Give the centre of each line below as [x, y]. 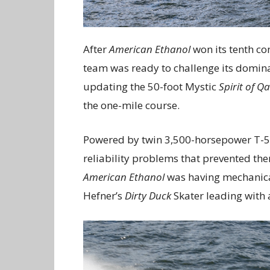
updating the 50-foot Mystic [151, 86]
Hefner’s [103, 195]
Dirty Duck [147, 195]
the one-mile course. [131, 105]
